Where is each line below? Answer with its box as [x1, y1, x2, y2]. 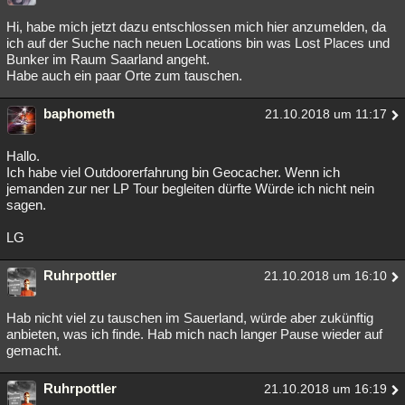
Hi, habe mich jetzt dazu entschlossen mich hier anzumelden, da [6, 19, 386, 35]
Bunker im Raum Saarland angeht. [6, 52, 210, 68]
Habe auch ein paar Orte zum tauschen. [6, 68, 242, 84]
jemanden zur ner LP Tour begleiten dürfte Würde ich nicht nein [6, 181, 374, 197]
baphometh [43, 106, 115, 122]
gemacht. [6, 343, 61, 359]
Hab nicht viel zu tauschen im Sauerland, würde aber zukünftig [6, 310, 373, 326]
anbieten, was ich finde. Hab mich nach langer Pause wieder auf [6, 326, 382, 343]
